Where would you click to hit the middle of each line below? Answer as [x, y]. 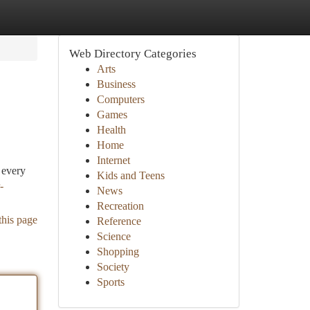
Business [116, 84]
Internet [113, 160]
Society [113, 267]
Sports [110, 282]
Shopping [118, 252]
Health [111, 130]
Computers [120, 99]
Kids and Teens [130, 175]
